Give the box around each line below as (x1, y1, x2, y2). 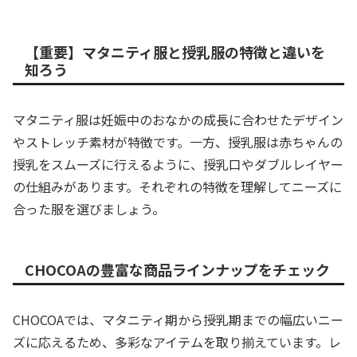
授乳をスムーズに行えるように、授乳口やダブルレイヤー (13, 155, 343, 175)
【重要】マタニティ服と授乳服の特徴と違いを (25, 41, 325, 63)
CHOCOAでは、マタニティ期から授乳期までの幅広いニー (13, 310, 343, 330)
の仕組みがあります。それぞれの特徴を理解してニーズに (13, 177, 342, 197)
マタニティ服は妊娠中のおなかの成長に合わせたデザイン (13, 110, 343, 130)
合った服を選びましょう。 (13, 199, 165, 219)
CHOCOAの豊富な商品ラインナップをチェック (25, 259, 330, 280)
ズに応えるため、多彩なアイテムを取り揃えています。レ (13, 332, 341, 352)
